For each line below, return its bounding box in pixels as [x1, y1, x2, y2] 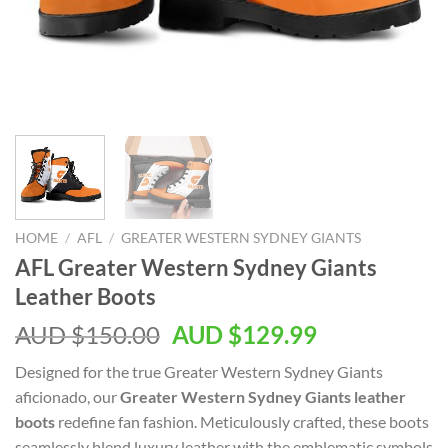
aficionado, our [15, 386, 120, 406]
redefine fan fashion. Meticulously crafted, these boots [55, 411, 429, 431]
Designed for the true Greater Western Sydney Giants [15, 361, 383, 381]
